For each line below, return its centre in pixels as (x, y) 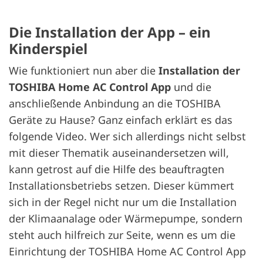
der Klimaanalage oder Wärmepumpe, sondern (126, 219)
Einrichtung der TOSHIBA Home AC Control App (127, 252)
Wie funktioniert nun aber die (84, 71)
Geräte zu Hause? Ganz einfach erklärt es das (121, 120)
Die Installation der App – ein (110, 32)
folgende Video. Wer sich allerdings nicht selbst (127, 136)
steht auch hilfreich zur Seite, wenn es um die (122, 235)
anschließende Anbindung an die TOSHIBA (115, 104)
